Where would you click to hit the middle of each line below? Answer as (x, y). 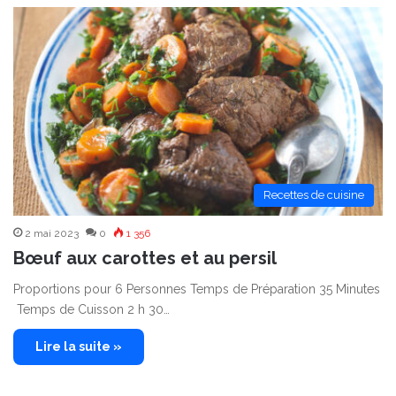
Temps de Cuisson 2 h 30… (91, 309)
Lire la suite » (79, 346)
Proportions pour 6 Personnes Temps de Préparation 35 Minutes (197, 289)
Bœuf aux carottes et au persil (145, 258)
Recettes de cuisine (314, 195)
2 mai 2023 (52, 233)
